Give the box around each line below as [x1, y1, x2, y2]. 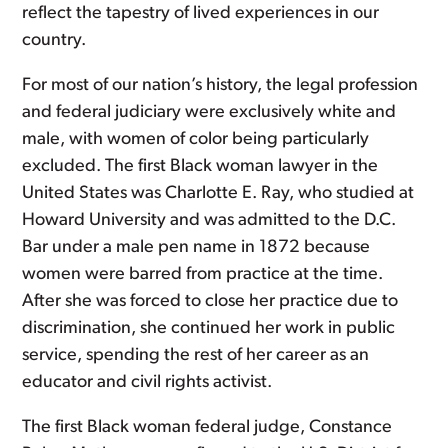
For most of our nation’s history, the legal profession [22, 76, 419, 95]
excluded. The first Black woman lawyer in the [22, 157, 379, 176]
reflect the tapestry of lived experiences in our [22, 4, 380, 23]
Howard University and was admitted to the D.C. [22, 211, 397, 230]
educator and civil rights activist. [22, 373, 273, 392]
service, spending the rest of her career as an [22, 346, 370, 365]
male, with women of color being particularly [22, 130, 370, 149]
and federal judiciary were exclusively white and [22, 103, 397, 122]
